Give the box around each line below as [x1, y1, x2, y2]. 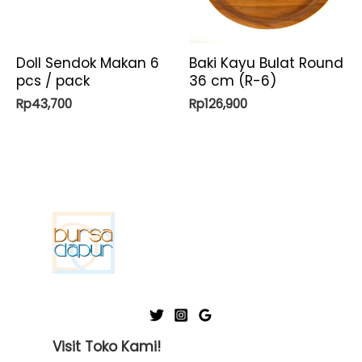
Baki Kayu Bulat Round [189, 53, 343, 73]
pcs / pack [16, 70, 90, 90]
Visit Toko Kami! [53, 337, 161, 357]
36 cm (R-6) [189, 70, 276, 90]
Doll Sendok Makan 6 [16, 53, 159, 73]
